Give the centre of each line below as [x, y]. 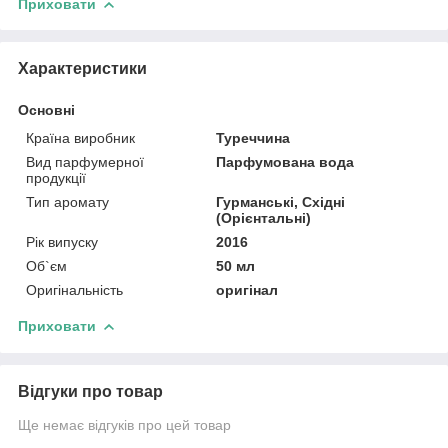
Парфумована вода [285, 161]
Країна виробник [80, 137]
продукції [56, 177]
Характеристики [82, 68]
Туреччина [253, 137]
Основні [46, 109]
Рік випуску [62, 241]
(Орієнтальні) [264, 217]
